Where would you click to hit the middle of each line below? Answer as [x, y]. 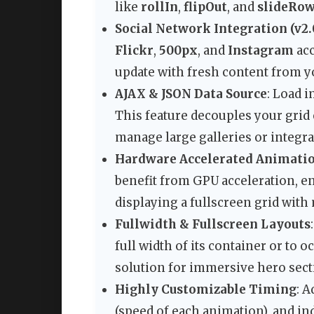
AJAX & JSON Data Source [191, 94]
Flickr [134, 51]
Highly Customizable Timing [206, 290]
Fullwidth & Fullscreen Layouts [213, 225]
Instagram [261, 51]
